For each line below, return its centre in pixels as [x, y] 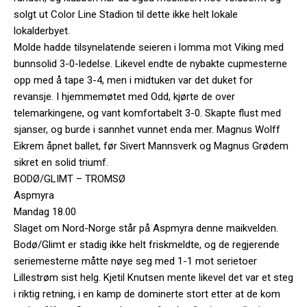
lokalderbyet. [42, 30]
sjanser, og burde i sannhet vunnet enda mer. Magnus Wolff [147, 129]
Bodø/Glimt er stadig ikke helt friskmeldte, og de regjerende [147, 244]
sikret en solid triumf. [61, 162]
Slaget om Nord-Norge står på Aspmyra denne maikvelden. [146, 228]
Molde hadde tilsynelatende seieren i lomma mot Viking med [149, 47]
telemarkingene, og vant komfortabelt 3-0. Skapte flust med [147, 113]
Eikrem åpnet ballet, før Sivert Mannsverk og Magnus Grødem [151, 146]
